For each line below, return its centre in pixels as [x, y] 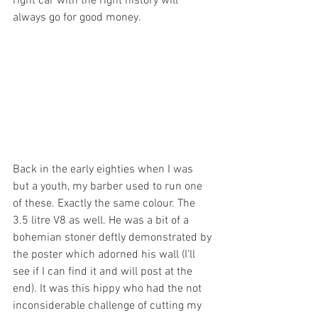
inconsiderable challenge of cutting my [109, 306]
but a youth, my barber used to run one [109, 186]
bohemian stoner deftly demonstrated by [114, 237]
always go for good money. [77, 18]
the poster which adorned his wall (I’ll [105, 254]
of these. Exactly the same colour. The [105, 203]
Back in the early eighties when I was [104, 169]
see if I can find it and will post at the [104, 272]
